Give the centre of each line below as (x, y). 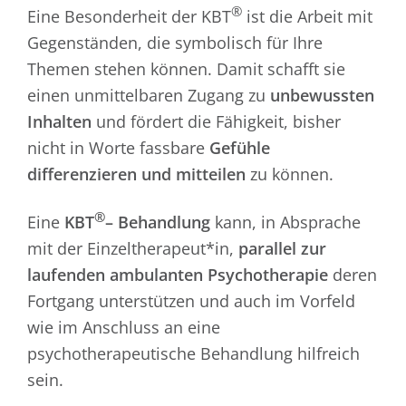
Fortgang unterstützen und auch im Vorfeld (191, 301)
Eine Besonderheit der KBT (129, 16)
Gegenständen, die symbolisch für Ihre (174, 43)
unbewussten (322, 95)
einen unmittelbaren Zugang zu (148, 95)
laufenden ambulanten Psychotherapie (177, 275)
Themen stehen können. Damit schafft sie (186, 69)
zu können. (289, 174)
